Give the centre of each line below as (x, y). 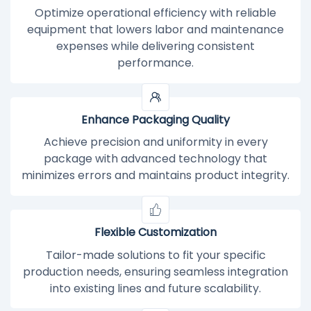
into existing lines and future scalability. (155, 288)
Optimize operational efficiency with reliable (155, 13)
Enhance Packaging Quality (155, 119)
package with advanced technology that (155, 159)
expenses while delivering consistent (155, 47)
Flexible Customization (155, 232)
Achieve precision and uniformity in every (155, 142)
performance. (155, 63)
